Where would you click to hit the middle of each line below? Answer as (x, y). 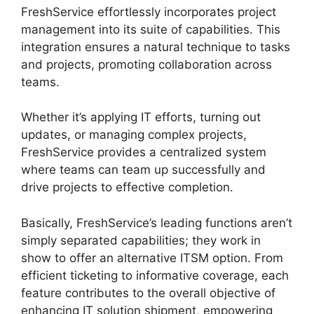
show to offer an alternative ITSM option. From (152, 258)
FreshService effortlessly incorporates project (149, 12)
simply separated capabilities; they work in (141, 240)
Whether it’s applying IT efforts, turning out (141, 117)
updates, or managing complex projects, (134, 135)
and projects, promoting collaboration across (146, 64)
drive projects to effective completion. (127, 187)
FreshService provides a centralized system (144, 152)
